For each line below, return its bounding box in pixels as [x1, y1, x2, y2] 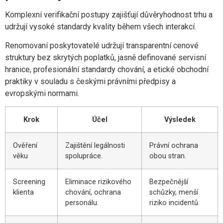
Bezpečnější [149, 178, 188, 187]
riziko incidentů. [149, 199, 200, 208]
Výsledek [164, 115, 196, 124]
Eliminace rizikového [65, 178, 131, 187]
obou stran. [149, 152, 186, 161]
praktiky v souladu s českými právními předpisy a [5, 76, 176, 86]
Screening [13, 178, 45, 187]
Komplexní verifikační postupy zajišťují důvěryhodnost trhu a [5, 9, 213, 19]
